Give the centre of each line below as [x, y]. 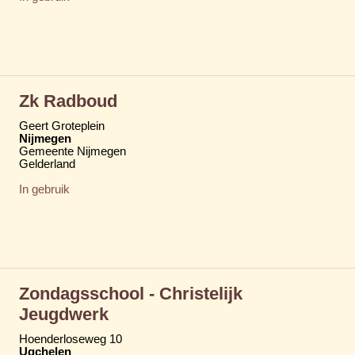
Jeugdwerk [64, 314]
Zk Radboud [68, 101]
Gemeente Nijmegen [73, 151]
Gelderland [47, 164]
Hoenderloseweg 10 [71, 339]
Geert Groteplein [62, 126]
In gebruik [44, 189]
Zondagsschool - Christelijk [131, 293]
